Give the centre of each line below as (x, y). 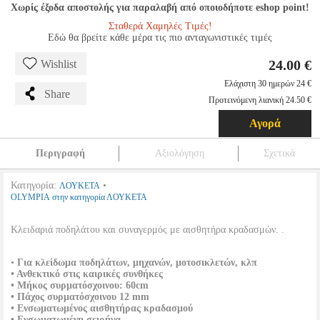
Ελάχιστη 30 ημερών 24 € (268, 84)
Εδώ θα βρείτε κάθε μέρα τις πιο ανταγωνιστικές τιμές (160, 37)
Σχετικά (279, 153)
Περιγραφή (60, 153)
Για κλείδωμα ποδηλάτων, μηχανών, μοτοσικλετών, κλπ (137, 262)
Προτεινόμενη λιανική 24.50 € (260, 100)
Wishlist (59, 64)
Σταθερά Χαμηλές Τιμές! (160, 26)
